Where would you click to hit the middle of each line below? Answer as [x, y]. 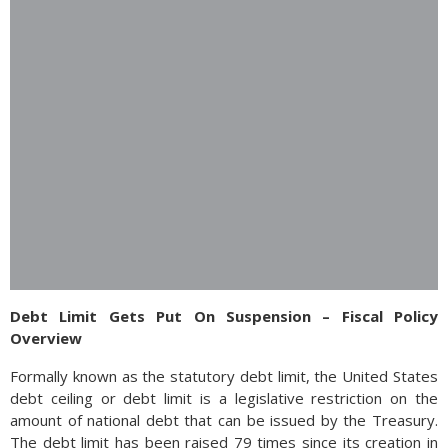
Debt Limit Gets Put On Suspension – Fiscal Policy [224, 316]
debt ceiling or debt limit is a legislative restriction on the [224, 398]
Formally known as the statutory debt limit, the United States [224, 376]
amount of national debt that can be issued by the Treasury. [224, 420]
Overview [46, 338]
